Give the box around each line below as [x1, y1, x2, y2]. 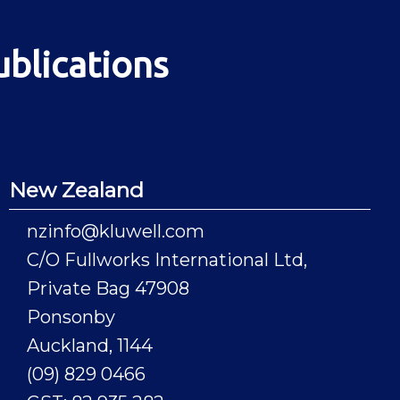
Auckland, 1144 [26, 335, 153, 357]
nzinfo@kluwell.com [26, 221, 204, 243]
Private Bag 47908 [26, 278, 189, 300]
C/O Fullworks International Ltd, [26, 249, 307, 271]
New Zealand [8, 178, 144, 204]
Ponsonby [26, 306, 115, 329]
